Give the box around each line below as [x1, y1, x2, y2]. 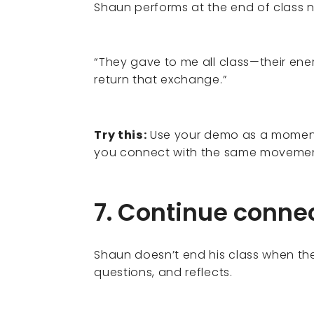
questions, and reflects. [94, 264, 233, 280]
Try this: [94, 127, 147, 144]
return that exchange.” [94, 71, 228, 88]
